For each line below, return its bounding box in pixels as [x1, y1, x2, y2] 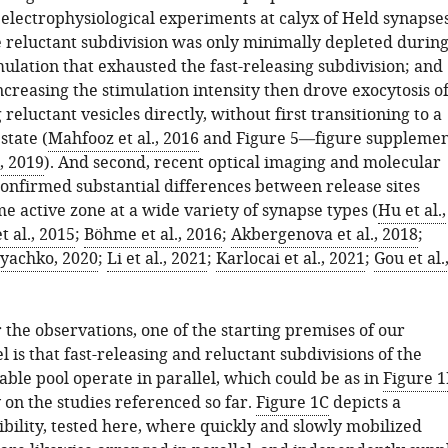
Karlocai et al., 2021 [215, 247, 365, 271]
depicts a [328, 391, 401, 415]
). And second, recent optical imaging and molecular [43, 151, 441, 175]
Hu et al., [377, 199, 446, 223]
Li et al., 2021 [106, 247, 207, 271]
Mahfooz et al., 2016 [47, 127, 199, 151]
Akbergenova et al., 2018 [230, 223, 418, 247]
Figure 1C [255, 391, 329, 415]
